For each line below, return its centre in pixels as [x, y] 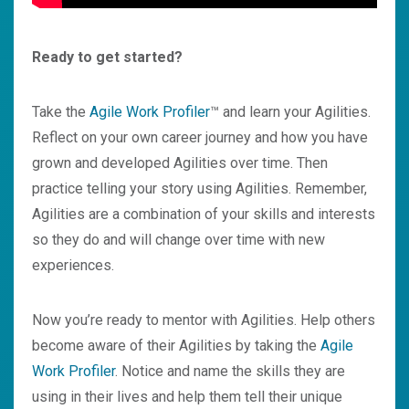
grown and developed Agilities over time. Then [180, 163]
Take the [61, 112]
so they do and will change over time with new [178, 240]
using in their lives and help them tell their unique [187, 397]
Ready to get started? [107, 58]
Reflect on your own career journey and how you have [200, 138]
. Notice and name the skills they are [230, 372]
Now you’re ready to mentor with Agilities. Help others [204, 320]
